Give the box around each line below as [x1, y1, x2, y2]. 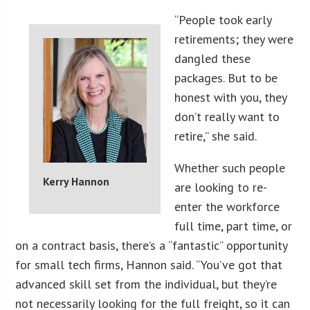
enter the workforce [174, 198, 280, 215]
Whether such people [174, 159, 286, 176]
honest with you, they [174, 89, 287, 105]
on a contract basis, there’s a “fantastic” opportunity [15, 237, 288, 253]
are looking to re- [174, 179, 268, 195]
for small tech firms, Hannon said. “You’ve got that [15, 256, 283, 273]
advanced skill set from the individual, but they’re [15, 275, 277, 292]
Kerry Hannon [43, 174, 110, 188]
